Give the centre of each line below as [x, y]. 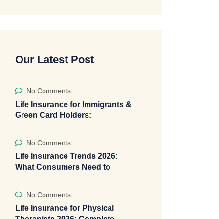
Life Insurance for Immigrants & [73, 104]
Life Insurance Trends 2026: [66, 156]
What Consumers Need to [63, 167]
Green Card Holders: [53, 115]
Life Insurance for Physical [65, 208]
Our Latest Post [55, 59]
